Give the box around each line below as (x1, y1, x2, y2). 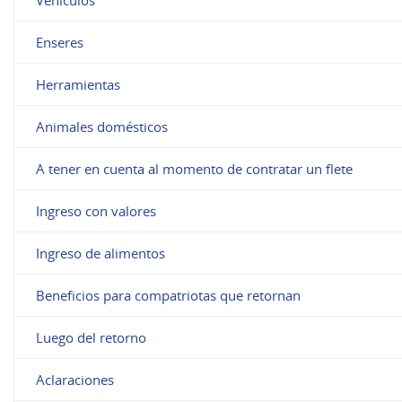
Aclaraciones (36, 370, 115, 389)
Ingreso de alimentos (36, 243, 166, 262)
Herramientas (36, 74, 121, 93)
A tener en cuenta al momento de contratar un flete (36, 159, 354, 178)
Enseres (36, 32, 84, 51)
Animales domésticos (36, 117, 169, 135)
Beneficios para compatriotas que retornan (36, 285, 301, 304)
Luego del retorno (36, 328, 147, 346)
